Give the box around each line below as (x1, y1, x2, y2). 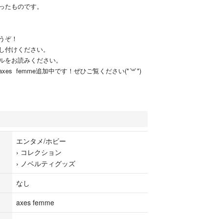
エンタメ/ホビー (16, 135, 66, 146)
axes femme (16, 197, 54, 207)
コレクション (21, 147, 62, 157)
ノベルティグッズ (21, 158, 75, 168)
